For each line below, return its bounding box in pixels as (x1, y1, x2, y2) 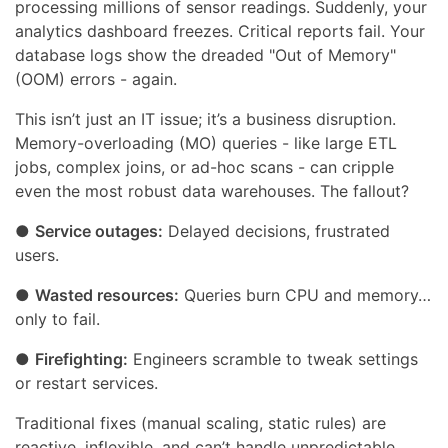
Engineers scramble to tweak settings (128, 349, 418, 369)
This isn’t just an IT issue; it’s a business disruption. (15, 109, 396, 129)
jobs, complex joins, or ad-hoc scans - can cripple (15, 157, 394, 177)
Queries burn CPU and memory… (179, 285, 431, 305)
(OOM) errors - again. (15, 69, 177, 89)
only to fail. (15, 309, 100, 329)
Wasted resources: (35, 285, 179, 305)
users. (15, 245, 59, 265)
